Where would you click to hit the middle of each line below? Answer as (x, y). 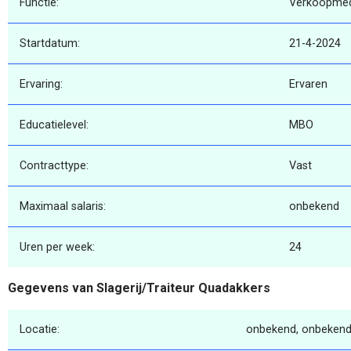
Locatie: (40, 329)
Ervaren (308, 85)
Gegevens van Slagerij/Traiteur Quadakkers (139, 288)
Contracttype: (54, 166)
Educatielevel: (54, 125)
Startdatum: (50, 44)
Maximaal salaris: (63, 207)
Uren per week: (57, 248)
